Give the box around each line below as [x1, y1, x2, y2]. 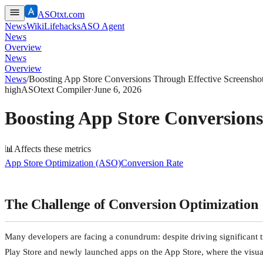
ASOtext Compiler [21, 85, 91, 95]
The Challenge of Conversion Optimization [5, 196, 258, 212]
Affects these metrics [14, 143, 91, 154]
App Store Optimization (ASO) [5, 157, 121, 168]
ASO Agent [80, 21, 124, 31]
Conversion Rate [121, 157, 183, 168]
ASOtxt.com [38, 9, 85, 19]
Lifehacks [44, 21, 80, 31]
